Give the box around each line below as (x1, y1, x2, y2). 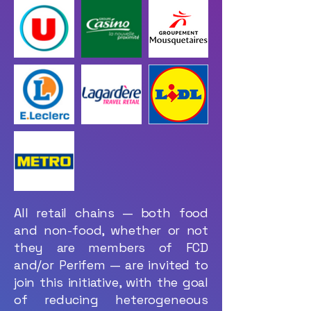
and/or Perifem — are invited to (14, 257, 208, 273)
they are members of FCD (14, 239, 208, 255)
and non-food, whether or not (14, 222, 208, 238)
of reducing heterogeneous (14, 292, 208, 308)
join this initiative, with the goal (14, 274, 208, 290)
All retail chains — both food (14, 205, 208, 221)
